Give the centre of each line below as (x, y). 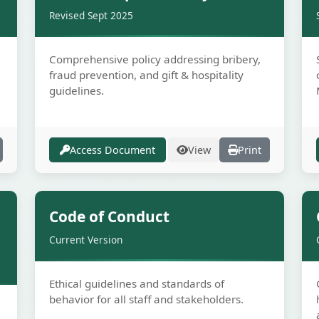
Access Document (113, 150)
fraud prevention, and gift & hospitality (146, 75)
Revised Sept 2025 (91, 15)
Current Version (86, 240)
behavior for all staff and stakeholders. (146, 299)
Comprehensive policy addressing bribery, (155, 59)
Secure (256, 209)
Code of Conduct (109, 216)
